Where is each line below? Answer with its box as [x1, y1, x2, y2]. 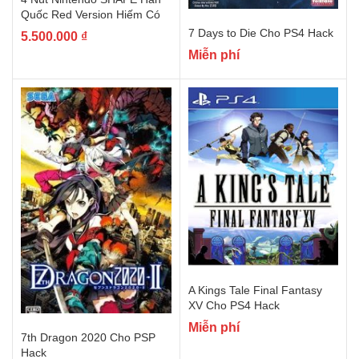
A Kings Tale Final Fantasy [188, 284, 322, 297]
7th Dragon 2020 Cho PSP [21, 330, 155, 344]
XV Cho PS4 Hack [188, 299, 280, 313]
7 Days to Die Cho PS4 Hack [188, 26, 333, 40]
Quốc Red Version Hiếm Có [21, 7, 160, 21]
